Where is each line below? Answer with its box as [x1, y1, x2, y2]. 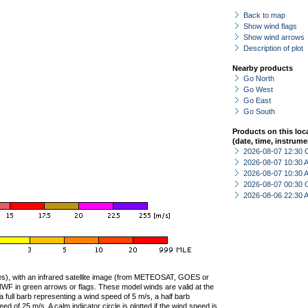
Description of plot [243, 44, 303, 52]
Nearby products [232, 64, 293, 72]
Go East [243, 96, 271, 104]
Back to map [243, 11, 285, 19]
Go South [243, 107, 275, 115]
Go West [243, 85, 273, 93]
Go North [243, 74, 274, 82]
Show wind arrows [243, 33, 305, 41]
